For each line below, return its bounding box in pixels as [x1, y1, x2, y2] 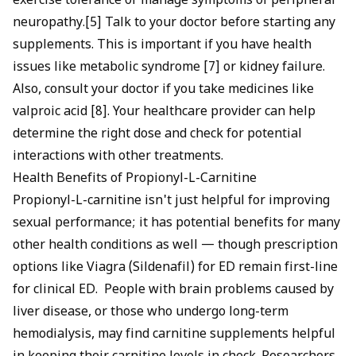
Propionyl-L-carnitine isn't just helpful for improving [13, 193, 330, 211]
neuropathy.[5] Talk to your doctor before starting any [13, 15, 335, 33]
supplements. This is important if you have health [13, 37, 311, 55]
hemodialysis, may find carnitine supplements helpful [13, 327, 335, 344]
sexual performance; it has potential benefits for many [13, 215, 340, 233]
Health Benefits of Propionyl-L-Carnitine [13, 171, 257, 188]
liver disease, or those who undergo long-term [13, 304, 288, 322]
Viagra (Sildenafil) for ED [87, 260, 235, 277]
